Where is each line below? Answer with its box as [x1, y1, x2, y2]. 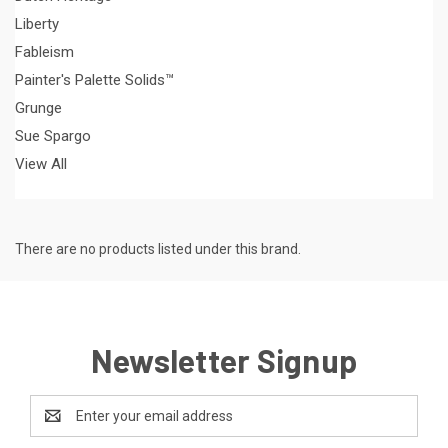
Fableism [15, 42, 74, 61]
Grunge [15, 98, 62, 117]
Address [30, 417, 83, 434]
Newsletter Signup [90, 340, 358, 379]
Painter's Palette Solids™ [15, 70, 174, 89]
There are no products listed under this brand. [15, 240, 301, 257]
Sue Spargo [15, 126, 91, 145]
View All [15, 154, 67, 173]
